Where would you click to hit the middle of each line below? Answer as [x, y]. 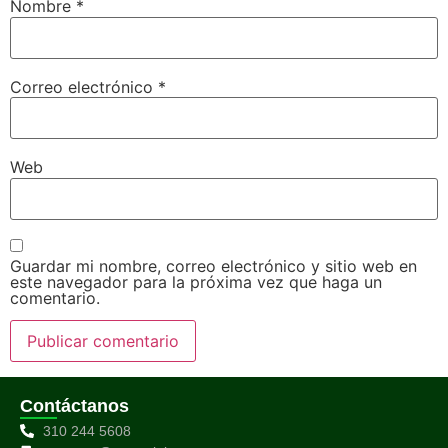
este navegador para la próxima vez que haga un [196, 282]
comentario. [55, 298]
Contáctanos [74, 405]
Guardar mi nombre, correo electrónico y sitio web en [213, 266]
